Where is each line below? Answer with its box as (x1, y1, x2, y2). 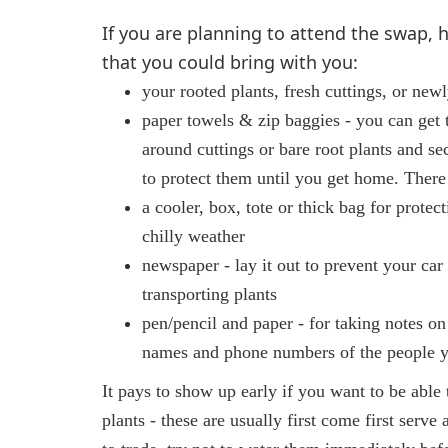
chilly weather (142, 226, 245, 247)
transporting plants (142, 284, 277, 305)
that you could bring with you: (102, 50, 358, 75)
